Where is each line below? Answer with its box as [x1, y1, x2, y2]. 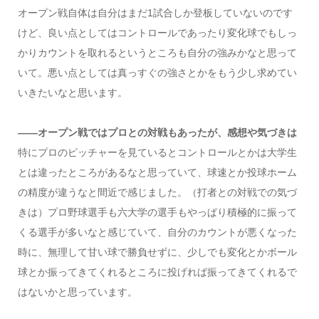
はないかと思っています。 [17, 286, 137, 298]
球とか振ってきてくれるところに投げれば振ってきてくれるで [17, 266, 297, 278]
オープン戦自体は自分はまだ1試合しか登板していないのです [17, 6, 293, 19]
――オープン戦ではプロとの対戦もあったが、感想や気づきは [17, 126, 297, 138]
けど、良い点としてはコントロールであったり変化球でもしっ [17, 26, 297, 38]
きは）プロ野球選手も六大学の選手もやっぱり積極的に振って [17, 206, 297, 218]
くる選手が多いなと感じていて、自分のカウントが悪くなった [17, 226, 297, 238]
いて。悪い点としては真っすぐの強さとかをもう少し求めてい [17, 66, 297, 78]
